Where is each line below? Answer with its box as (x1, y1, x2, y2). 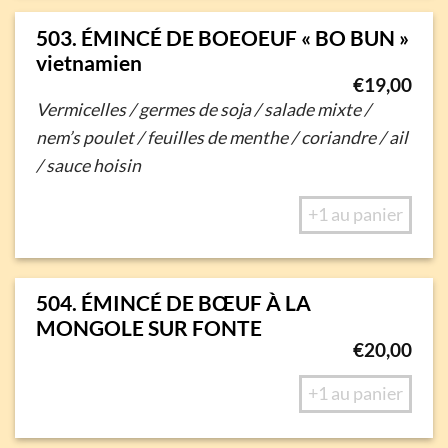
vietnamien (35, 49, 142, 75)
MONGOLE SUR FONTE (35, 315, 262, 341)
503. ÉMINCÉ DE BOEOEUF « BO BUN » (35, 24, 409, 50)
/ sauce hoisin (35, 154, 141, 176)
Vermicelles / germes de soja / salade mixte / (35, 98, 371, 120)
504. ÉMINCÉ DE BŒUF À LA (35, 290, 311, 316)
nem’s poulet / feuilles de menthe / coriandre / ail (35, 126, 408, 148)
